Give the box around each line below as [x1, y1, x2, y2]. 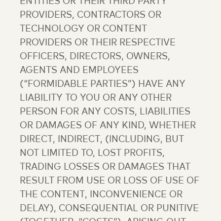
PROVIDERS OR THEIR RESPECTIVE [20, 38, 176, 48]
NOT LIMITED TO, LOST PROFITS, [20, 148, 165, 158]
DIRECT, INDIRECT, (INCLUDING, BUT [20, 135, 184, 145]
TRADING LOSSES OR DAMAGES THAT [20, 162, 190, 172]
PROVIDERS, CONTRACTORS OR [20, 10, 161, 20]
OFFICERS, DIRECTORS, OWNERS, [20, 52, 170, 62]
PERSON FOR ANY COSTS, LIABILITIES [20, 107, 190, 117]
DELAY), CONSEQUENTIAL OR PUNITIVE [20, 204, 199, 214]
